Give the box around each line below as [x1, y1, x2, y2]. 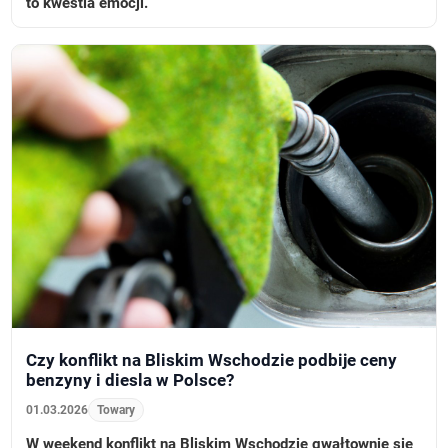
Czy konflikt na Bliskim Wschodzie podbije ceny [26, 349, 398, 370]
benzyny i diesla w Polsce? [26, 369, 235, 390]
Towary [97, 402, 136, 417]
